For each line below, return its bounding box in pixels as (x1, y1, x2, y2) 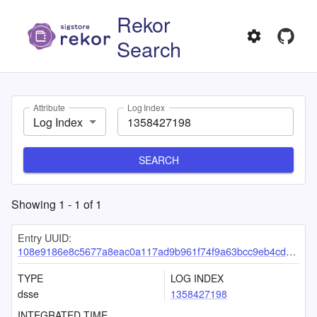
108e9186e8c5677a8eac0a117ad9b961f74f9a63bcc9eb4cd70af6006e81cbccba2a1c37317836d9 (18, 243, 286, 258)
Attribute (33, 101, 65, 114)
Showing (11, 196, 59, 212)
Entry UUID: (18, 230, 71, 245)
